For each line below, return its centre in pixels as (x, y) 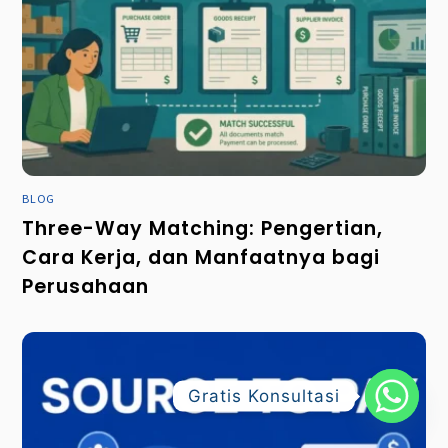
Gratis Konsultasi (264, 395)
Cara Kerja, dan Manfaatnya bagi (201, 258)
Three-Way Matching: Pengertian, (203, 229)
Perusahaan (86, 287)
